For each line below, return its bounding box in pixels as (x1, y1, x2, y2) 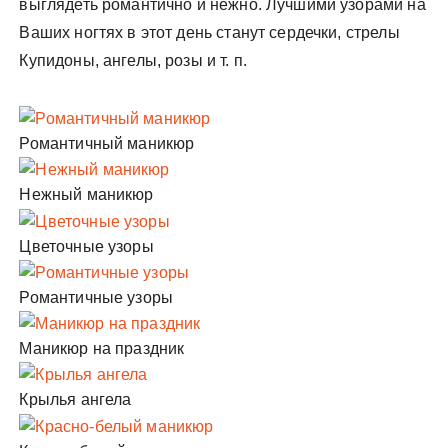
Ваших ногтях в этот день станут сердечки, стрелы (19, 23, 400, 41)
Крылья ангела (19, 391, 132, 409)
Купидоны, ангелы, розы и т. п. (19, 51, 247, 69)
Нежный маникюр (19, 186, 154, 204)
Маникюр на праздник (19, 340, 185, 358)
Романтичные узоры (19, 288, 174, 306)
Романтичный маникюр (19, 135, 195, 153)
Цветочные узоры (19, 237, 154, 255)
